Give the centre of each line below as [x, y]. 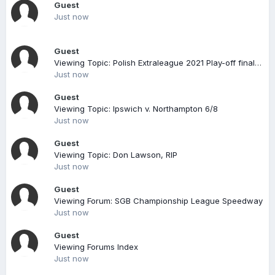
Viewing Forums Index [96, 247]
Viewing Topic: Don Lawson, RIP [116, 155]
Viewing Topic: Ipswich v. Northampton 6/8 [136, 109]
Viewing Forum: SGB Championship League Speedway [158, 201]
